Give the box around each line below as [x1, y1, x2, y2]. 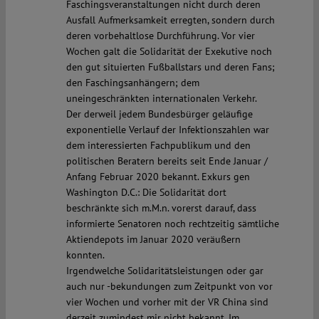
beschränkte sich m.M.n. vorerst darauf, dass [66, 202, 256, 215]
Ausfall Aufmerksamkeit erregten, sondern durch [66, 14, 275, 27]
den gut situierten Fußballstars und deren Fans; [66, 61, 275, 74]
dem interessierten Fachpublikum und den [66, 139, 251, 152]
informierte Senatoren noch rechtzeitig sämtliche [66, 217, 279, 231]
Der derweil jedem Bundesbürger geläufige [66, 108, 253, 121]
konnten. [66, 249, 105, 262]
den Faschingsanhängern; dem [66, 76, 199, 90]
